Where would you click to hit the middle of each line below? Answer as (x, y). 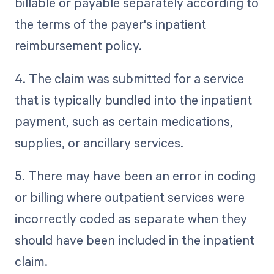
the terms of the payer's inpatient (110, 24)
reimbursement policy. (78, 46)
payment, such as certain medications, (124, 121)
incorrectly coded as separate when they (131, 219)
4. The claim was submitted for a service (129, 79)
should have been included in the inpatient (134, 240)
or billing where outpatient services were (129, 197)
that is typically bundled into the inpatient (133, 100)
